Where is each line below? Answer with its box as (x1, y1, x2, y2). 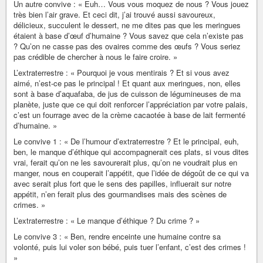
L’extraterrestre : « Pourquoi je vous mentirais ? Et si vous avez (14, 66, 230, 78)
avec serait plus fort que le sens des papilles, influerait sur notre (14, 177, 231, 189)
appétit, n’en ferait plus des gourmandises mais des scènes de (14, 188, 227, 200)
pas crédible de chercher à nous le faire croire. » (14, 50, 177, 62)
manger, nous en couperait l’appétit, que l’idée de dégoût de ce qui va (14, 167, 249, 178)
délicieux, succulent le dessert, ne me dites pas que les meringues (14, 19, 241, 31)
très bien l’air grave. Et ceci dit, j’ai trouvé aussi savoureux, (14, 8, 215, 20)
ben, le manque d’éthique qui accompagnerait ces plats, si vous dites (14, 146, 249, 157)
